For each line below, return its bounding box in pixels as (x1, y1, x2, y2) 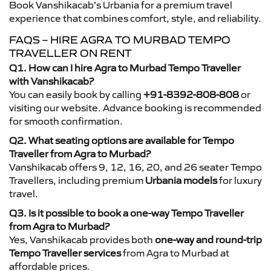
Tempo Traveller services (9, 246, 121, 259)
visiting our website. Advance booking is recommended (9, 101, 261, 114)
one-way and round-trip (155, 233, 262, 246)
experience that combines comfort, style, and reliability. (9, 11, 261, 24)
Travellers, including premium (9, 174, 145, 186)
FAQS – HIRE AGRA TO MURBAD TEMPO (9, 33, 230, 47)
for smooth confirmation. (9, 114, 123, 127)
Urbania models (145, 174, 217, 186)
